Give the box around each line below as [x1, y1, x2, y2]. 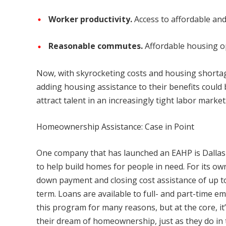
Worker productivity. [48, 14, 134, 25]
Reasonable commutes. [48, 40, 143, 52]
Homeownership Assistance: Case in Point [36, 121, 194, 132]
